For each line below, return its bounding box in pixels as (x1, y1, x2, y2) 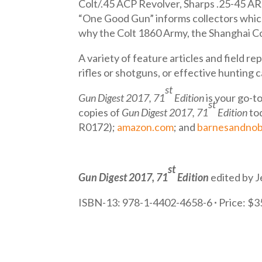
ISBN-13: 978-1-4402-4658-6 (78, 196, 215, 209)
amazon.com (117, 120, 174, 134)
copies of (78, 106, 122, 119)
